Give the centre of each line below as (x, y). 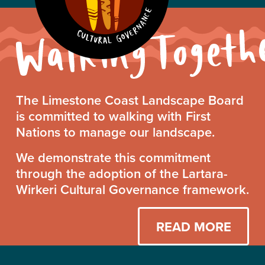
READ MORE (193, 226)
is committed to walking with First (113, 116)
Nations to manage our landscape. (115, 132)
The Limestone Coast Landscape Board (130, 100)
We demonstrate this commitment (113, 157)
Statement (170, 131)
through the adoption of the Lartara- (122, 173)
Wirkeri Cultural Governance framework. (132, 189)
